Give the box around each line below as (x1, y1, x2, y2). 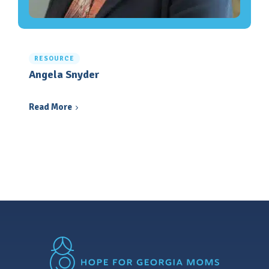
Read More (29, 101, 72, 112)
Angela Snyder (29, 67, 99, 81)
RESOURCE (34, 54, 74, 62)
